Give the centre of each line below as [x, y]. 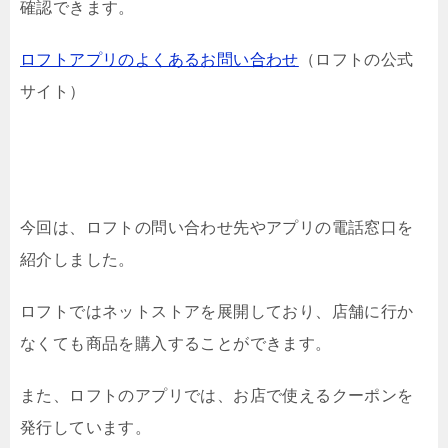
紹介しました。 [77, 259]
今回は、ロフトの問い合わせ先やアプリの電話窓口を [217, 227]
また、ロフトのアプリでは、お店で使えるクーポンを [217, 395]
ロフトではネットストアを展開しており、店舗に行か [217, 311]
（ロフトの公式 [356, 59]
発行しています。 [86, 427]
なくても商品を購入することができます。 [176, 343]
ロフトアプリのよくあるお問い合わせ [159, 59]
